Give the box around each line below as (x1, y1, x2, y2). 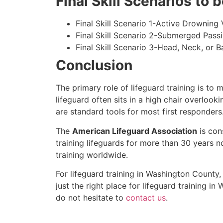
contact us (126, 193, 166, 203)
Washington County (146, 169, 219, 179)
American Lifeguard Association (72, 125, 197, 136)
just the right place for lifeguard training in (56, 181, 218, 191)
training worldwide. (56, 149, 128, 160)
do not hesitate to (56, 193, 126, 203)
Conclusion (56, 57, 132, 74)
